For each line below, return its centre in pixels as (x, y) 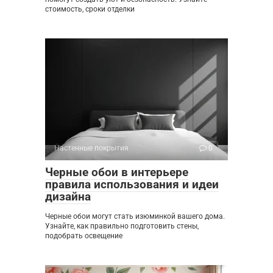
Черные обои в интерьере (117, 172)
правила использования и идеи (132, 184)
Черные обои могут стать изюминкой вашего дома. (135, 216)
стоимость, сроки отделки (90, 9)
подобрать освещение (84, 236)
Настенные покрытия (91, 148)
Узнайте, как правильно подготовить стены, (122, 226)
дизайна (68, 196)
